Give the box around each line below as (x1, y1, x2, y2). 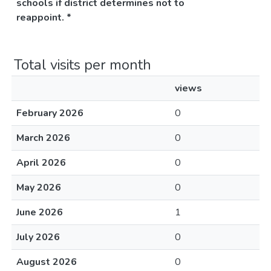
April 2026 (16, 156, 66, 169)
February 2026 (16, 106, 83, 120)
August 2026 (16, 255, 77, 269)
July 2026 (16, 230, 60, 244)
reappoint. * (16, 11, 71, 24)
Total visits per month (14, 55, 151, 74)
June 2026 (16, 206, 63, 219)
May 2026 (16, 181, 61, 194)
